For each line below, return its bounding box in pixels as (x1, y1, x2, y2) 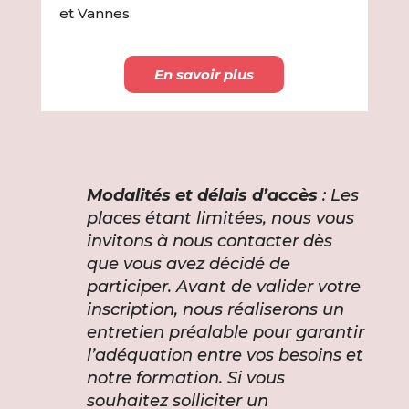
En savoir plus (154, 65, 255, 83)
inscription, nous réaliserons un (86, 299, 344, 320)
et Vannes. (58, 4, 132, 22)
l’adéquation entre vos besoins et (86, 344, 363, 365)
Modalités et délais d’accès (86, 184, 318, 205)
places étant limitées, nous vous (86, 207, 354, 228)
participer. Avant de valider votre (86, 276, 361, 297)
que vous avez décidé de (86, 253, 290, 274)
